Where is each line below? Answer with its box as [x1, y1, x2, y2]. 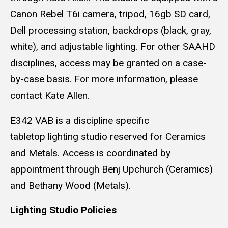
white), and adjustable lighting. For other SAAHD [10, 40, 215, 52]
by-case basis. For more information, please [10, 73, 198, 85]
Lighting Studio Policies [10, 204, 117, 216]
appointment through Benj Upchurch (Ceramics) [10, 163, 213, 175]
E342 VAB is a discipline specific [10, 114, 149, 126]
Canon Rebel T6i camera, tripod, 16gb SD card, [10, 8, 210, 20]
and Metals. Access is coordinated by [10, 147, 170, 159]
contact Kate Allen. [10, 89, 92, 101]
